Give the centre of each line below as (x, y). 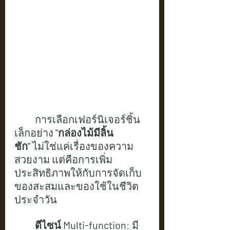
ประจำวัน (36, 199)
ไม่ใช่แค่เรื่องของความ (82, 146)
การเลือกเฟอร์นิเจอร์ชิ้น (88, 119)
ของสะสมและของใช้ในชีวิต (76, 186)
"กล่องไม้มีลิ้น (84, 132)
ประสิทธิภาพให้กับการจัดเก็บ (78, 172)
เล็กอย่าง (35, 132)
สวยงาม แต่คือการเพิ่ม (63, 159)
